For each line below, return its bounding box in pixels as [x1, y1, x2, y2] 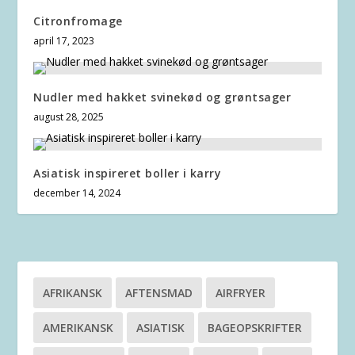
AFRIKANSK [43, 284, 103, 300]
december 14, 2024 [33, 185, 121, 200]
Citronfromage [33, 13, 123, 29]
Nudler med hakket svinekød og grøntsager [33, 89, 292, 105]
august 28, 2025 [33, 109, 105, 124]
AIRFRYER [216, 284, 266, 300]
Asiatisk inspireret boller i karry [33, 165, 222, 181]
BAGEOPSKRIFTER [208, 319, 303, 335]
